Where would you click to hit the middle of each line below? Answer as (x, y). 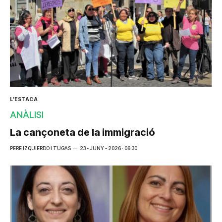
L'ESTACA (24, 99)
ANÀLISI (27, 115)
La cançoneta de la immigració (83, 133)
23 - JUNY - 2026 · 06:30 (109, 148)
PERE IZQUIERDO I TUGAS (40, 148)
